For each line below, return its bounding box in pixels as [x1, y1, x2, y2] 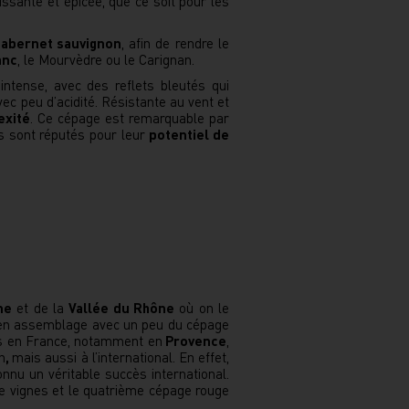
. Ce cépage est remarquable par [30, 109, 229, 127]
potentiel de [149, 125, 230, 143]
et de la [11, 299, 69, 317]
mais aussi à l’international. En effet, [12, 348, 230, 366]
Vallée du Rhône [68, 299, 174, 317]
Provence [162, 331, 227, 350]
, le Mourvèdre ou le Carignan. [17, 50, 198, 68]
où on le [173, 299, 230, 317]
